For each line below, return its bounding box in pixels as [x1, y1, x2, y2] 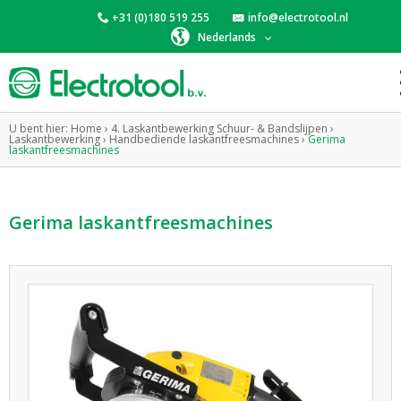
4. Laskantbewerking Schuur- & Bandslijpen [111, 121, 328, 136]
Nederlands [198, 30, 256, 46]
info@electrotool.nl [247, 9, 348, 25]
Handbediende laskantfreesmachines [109, 132, 299, 147]
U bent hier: [9, 121, 68, 136]
